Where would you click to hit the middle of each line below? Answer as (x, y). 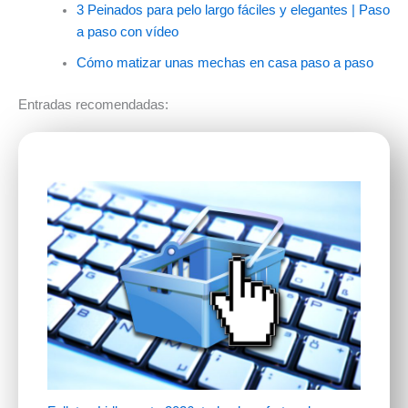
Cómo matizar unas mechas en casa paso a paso (224, 63)
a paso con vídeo (127, 32)
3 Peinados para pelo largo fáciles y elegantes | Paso (233, 10)
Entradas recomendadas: (93, 105)
